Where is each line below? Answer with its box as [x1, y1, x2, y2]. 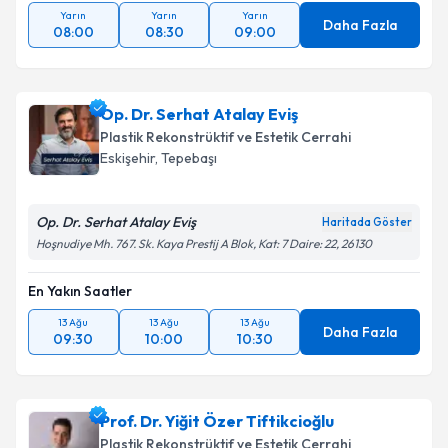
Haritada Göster [322, 215, 412, 229]
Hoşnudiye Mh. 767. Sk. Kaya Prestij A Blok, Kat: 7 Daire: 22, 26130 [36, 236, 372, 251]
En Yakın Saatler [28, 282, 132, 300]
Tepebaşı [161, 149, 217, 167]
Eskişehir [100, 149, 155, 167]
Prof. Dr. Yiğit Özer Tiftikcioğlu [100, 411, 334, 431]
